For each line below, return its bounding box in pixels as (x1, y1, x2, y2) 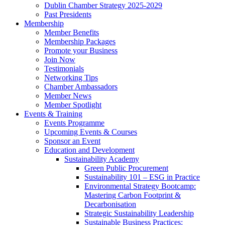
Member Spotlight (44, 100, 101, 109)
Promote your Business (44, 46, 118, 55)
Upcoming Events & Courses (44, 127, 137, 136)
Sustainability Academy (64, 154, 139, 163)
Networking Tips (44, 73, 98, 82)
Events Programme (44, 118, 104, 127)
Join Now (44, 55, 75, 64)
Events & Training (24, 109, 82, 118)
